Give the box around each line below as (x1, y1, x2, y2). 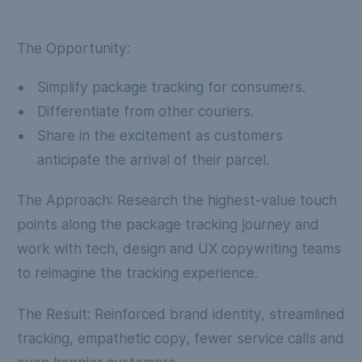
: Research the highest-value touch (109, 192, 337, 209)
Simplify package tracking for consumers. (36, 78, 305, 95)
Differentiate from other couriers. (36, 102, 254, 120)
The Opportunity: (16, 40, 130, 57)
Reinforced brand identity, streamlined (90, 305, 345, 322)
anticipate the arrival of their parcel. (36, 150, 269, 168)
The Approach (16, 192, 110, 209)
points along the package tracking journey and (16, 216, 319, 234)
